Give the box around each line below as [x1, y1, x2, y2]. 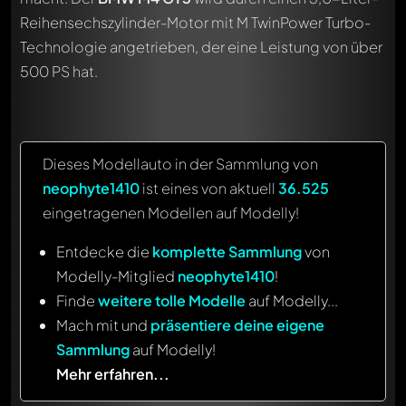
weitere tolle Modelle [98, 290, 246, 310]
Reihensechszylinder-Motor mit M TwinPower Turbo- [20, 12, 371, 32]
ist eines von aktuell [140, 178, 278, 198]
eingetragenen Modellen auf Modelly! [43, 202, 299, 222]
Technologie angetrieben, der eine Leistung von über [20, 36, 382, 56]
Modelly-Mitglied [56, 266, 178, 285]
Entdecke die [56, 241, 152, 261]
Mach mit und [56, 314, 150, 334]
